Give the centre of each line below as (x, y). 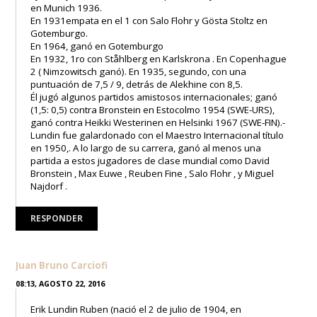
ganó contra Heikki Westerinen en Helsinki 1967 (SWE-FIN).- (158, 122)
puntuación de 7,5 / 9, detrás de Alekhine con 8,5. (137, 84)
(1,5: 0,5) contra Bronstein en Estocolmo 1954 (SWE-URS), (153, 109)
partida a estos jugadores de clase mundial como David (150, 160)
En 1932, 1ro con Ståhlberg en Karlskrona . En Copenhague (159, 58)
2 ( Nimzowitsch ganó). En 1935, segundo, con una (139, 71)
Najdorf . (49, 186)
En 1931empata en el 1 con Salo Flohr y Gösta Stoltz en (149, 20)
